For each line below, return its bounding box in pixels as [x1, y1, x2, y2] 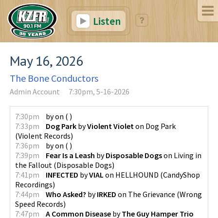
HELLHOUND [115, 169, 159, 180]
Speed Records [15, 199, 63, 209]
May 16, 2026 [10, 51, 83, 70]
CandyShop [163, 169, 200, 180]
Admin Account [10, 86, 60, 96]
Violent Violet [87, 121, 134, 131]
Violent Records [18, 130, 71, 141]
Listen [91, 14, 121, 28]
